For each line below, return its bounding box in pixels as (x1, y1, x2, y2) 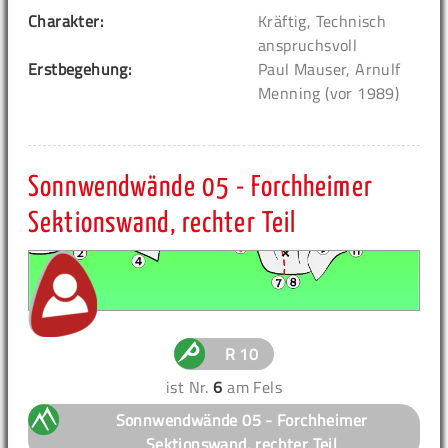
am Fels (222, 374, 282, 399)
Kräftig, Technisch (258, 8, 387, 33)
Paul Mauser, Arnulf (258, 56, 401, 81)
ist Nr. (166, 374, 214, 399)
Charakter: (28, 8, 103, 33)
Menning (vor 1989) (258, 80, 400, 105)
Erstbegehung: (28, 56, 132, 81)
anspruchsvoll (258, 32, 358, 57)
